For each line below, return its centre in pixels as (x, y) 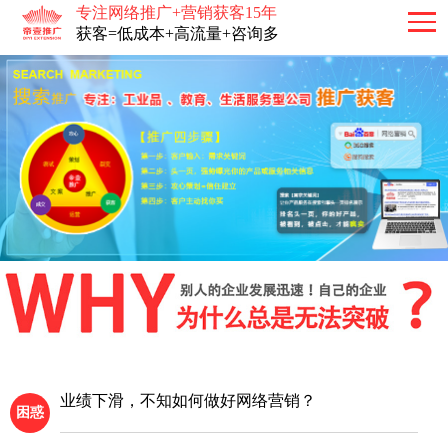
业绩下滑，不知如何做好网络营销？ (188, 400)
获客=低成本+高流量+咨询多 (178, 33)
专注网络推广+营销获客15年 (177, 12)
